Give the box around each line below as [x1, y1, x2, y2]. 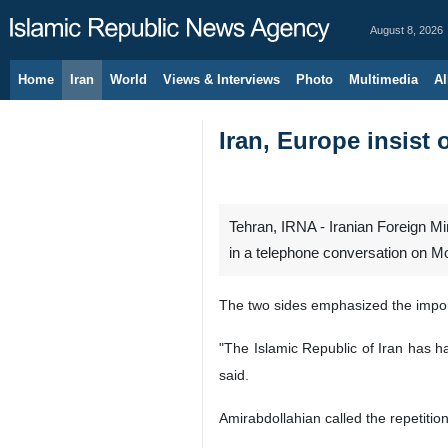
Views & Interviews [163, 72, 280, 87]
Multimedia [349, 72, 418, 87]
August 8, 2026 [370, 24, 443, 36]
